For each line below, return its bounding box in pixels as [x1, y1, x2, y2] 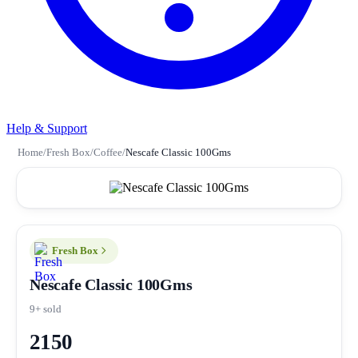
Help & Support [6, 121, 87, 135]
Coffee [93, 146, 122, 158]
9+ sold [30, 302, 62, 315]
